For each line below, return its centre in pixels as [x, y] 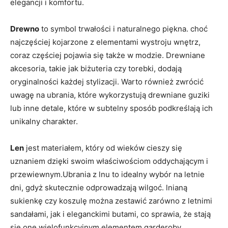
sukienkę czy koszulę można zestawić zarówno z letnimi [111, 201]
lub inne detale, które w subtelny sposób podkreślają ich [111, 108]
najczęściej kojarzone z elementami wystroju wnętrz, [105, 42]
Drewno [25, 28]
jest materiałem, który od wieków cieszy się [103, 148]
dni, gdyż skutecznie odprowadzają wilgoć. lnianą [99, 187]
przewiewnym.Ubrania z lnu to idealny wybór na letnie [107, 174]
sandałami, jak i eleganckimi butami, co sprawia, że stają [110, 214]
